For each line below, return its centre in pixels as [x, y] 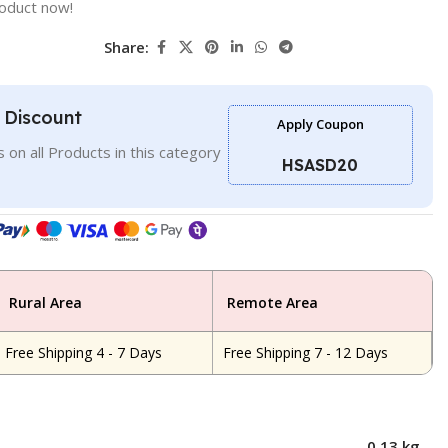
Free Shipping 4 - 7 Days [83, 352]
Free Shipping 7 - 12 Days [305, 352]
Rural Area [45, 302]
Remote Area [272, 302]
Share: [127, 47]
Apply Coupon [320, 123]
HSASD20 [320, 164]
